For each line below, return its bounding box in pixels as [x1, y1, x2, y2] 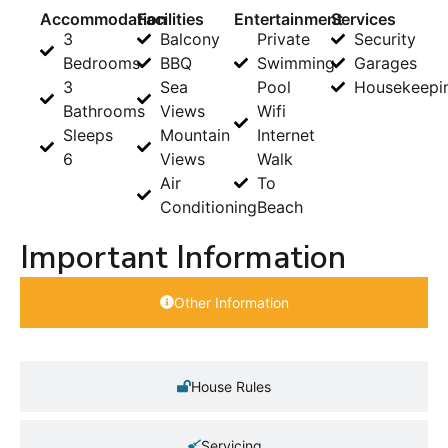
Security [353, 28, 416, 49]
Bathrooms [62, 100, 145, 121]
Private [256, 28, 310, 49]
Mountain [159, 124, 230, 145]
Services [331, 8, 396, 29]
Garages [353, 52, 417, 73]
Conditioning [159, 196, 257, 217]
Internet [256, 124, 315, 145]
